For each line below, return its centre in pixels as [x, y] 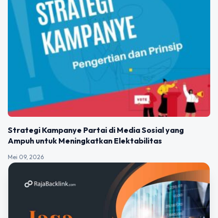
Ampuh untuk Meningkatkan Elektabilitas [85, 140]
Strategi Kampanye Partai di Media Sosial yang [96, 130]
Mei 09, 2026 [26, 157]
